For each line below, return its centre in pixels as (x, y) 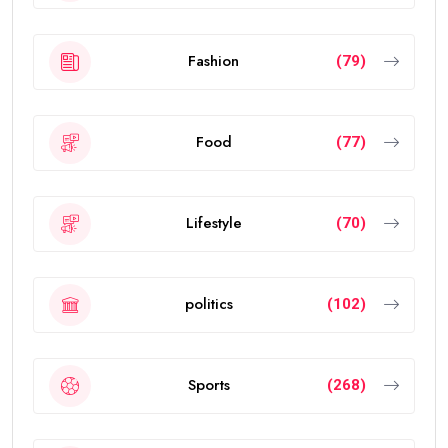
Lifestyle (213, 223)
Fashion (213, 61)
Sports (209, 385)
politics (209, 304)
